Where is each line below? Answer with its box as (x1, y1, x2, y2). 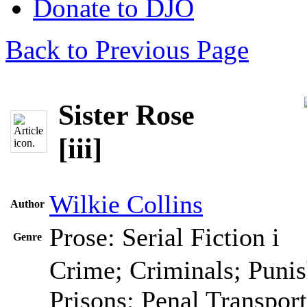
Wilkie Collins (49, 190, 203, 219)
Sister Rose (58, 98, 195, 131)
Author (10, 198, 45, 210)
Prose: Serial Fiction (49, 223, 272, 251)
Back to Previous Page (5, 35, 249, 64)
